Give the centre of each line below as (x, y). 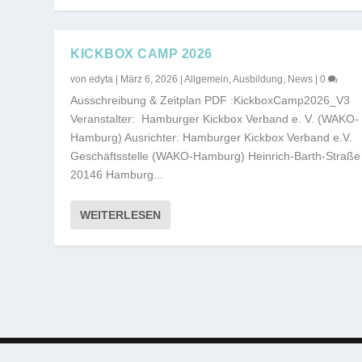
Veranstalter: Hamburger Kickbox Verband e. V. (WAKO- (215, 119)
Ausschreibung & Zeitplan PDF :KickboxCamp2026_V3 (210, 101)
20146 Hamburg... (117, 175)
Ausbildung (258, 80)
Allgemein (207, 80)
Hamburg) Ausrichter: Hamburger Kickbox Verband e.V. (212, 138)
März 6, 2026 (149, 80)
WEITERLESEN (121, 215)
